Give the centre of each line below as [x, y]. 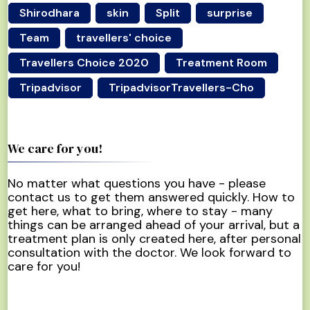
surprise [230, 12]
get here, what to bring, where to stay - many [140, 211]
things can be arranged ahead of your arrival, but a [154, 225]
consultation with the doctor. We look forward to [150, 252]
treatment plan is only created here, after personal [155, 238]
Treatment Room [222, 62]
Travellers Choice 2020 [84, 62]
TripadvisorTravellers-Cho [182, 87]
